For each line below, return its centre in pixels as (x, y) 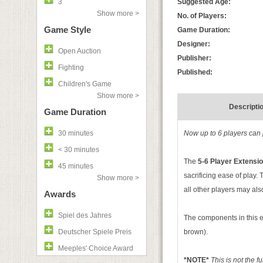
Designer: (194, 44)
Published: (195, 72)
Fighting (71, 68)
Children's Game (85, 84)
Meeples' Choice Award (96, 248)
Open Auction (80, 51)
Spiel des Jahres (85, 215)
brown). (196, 232)
